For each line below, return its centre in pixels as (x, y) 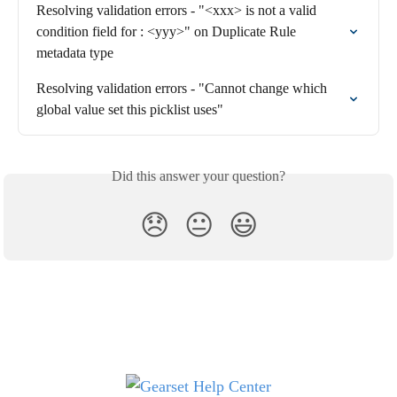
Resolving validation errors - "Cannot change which (183, 89)
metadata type (75, 53)
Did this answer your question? (198, 176)
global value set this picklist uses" (130, 110)
